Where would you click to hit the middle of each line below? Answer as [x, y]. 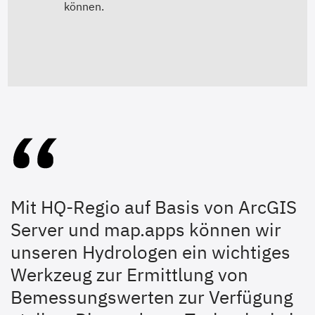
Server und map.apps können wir [146, 230]
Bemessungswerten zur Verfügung [152, 297]
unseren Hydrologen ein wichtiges [150, 252]
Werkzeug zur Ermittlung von [129, 275]
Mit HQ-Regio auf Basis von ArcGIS [154, 207]
